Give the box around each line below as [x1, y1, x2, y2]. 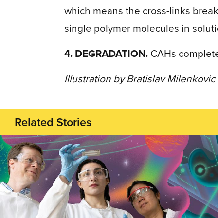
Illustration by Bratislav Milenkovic [64, 71, 215, 86]
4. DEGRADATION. [64, 46, 148, 61]
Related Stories [15, 114, 91, 130]
